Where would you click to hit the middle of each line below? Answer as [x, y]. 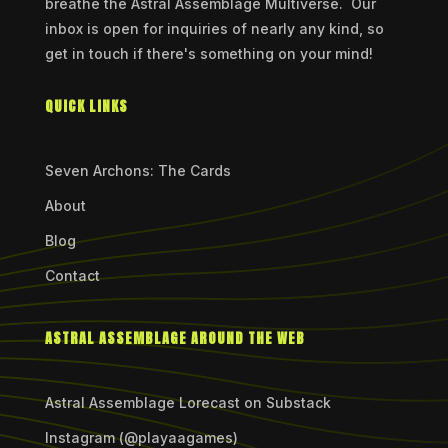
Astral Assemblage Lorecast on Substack [187, 403]
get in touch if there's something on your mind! [208, 54]
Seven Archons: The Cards [137, 171]
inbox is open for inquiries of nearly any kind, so [214, 29]
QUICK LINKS [86, 107]
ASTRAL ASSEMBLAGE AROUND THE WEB [174, 339]
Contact [72, 276]
